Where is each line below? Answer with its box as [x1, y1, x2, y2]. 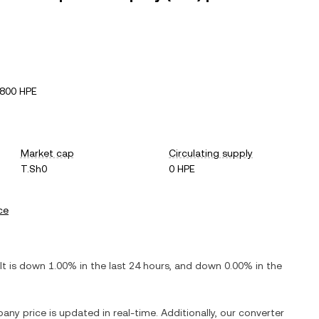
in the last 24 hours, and [77, 260, 195, 271]
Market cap [20, 147, 74, 159]
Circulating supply [169, 147, 253, 159]
